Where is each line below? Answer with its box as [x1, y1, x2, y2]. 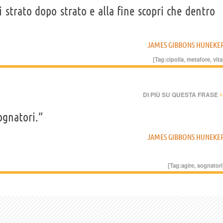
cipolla [166, 55, 184, 64]
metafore [187, 55, 210, 64]
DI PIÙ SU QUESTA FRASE [143, 90, 220, 100]
